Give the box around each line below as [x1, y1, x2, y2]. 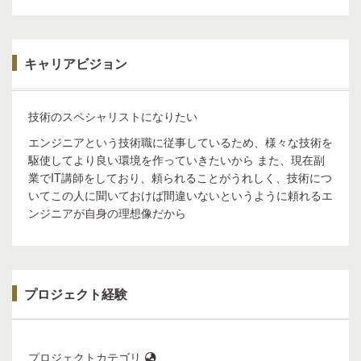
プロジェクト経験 [24, 284, 127, 303]
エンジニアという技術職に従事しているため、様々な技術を [28, 134, 333, 150]
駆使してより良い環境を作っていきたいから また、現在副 [28, 151, 325, 168]
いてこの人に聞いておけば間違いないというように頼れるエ [28, 187, 333, 203]
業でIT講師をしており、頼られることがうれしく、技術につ [28, 169, 332, 185]
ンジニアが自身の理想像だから [28, 205, 186, 221]
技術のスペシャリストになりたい [28, 108, 197, 124]
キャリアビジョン [24, 54, 127, 73]
